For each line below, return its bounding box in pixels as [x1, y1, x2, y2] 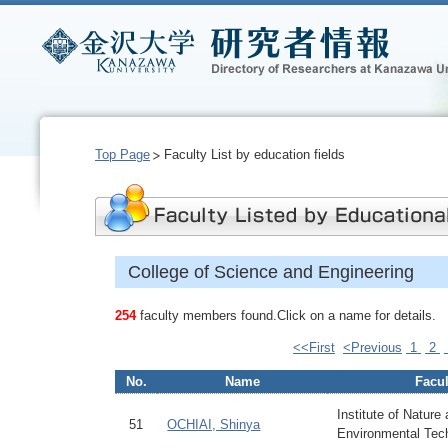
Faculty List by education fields [164, 147, 346, 162]
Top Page [95, 147, 150, 162]
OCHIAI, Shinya [167, 417, 261, 432]
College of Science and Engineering [127, 262, 414, 282]
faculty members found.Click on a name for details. [136, 308, 436, 323]
